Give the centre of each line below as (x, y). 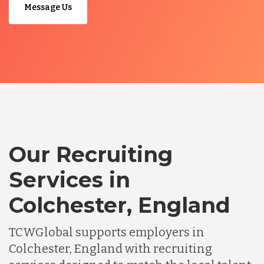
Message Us (48, 7)
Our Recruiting (91, 154)
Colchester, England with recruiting (110, 248)
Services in (70, 179)
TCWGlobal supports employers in (107, 232)
